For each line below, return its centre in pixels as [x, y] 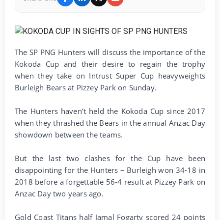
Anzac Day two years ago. [59, 193]
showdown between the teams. [69, 134]
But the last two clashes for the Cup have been [110, 158]
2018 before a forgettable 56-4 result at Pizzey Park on [110, 181]
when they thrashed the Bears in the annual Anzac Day [110, 123]
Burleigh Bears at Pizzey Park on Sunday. [86, 87]
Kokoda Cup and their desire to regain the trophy [110, 64]
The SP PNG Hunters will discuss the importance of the [110, 52]
